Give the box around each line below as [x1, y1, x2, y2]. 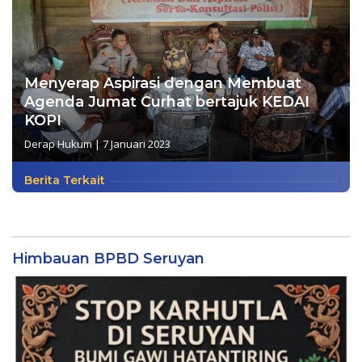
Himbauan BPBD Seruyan [12, 249, 204, 267]
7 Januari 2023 [103, 136, 170, 151]
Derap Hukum [24, 136, 92, 151]
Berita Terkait [24, 172, 105, 187]
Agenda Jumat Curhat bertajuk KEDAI [24, 92, 309, 111]
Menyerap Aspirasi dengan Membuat [24, 74, 301, 92]
